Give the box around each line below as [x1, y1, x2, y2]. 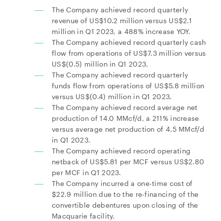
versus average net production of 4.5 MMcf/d [52, 125, 204, 133]
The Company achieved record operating [52, 147, 191, 155]
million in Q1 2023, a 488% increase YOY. [52, 27, 191, 36]
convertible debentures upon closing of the [52, 201, 198, 209]
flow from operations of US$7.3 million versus [52, 49, 206, 57]
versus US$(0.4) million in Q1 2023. [52, 92, 172, 101]
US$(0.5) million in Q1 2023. [52, 60, 148, 68]
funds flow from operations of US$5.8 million [52, 81, 205, 90]
